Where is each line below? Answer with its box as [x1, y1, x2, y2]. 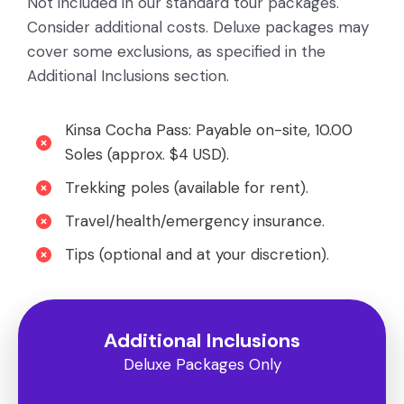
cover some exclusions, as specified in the [27, 41, 326, 62]
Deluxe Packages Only [123, 354, 281, 375]
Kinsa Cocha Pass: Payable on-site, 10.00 [65, 120, 353, 141]
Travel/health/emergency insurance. [65, 211, 325, 232]
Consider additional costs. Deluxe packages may [27, 17, 369, 38]
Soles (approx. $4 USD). [65, 144, 229, 165]
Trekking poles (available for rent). [65, 178, 308, 198]
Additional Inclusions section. [27, 66, 229, 87]
